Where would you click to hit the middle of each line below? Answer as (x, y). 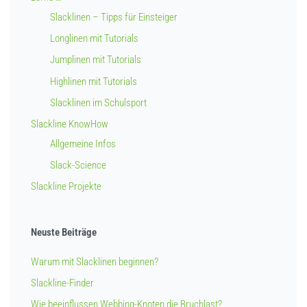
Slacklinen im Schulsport (99, 103)
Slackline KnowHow (70, 124)
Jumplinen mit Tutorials (96, 60)
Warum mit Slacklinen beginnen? (95, 261)
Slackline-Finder (62, 283)
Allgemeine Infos (83, 144)
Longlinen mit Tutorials (95, 39)
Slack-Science (78, 165)
